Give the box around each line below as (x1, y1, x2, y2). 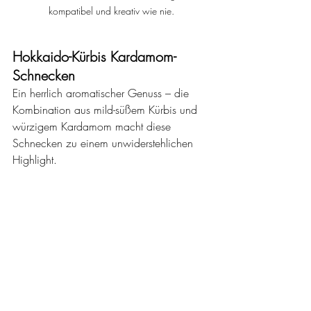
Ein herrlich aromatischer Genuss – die (12, 85, 192, 101)
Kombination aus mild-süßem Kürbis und (12, 101, 201, 117)
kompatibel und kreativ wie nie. (48, 3, 174, 17)
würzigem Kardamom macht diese (12, 118, 174, 134)
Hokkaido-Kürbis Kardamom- (12, 47, 176, 66)
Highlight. (12, 151, 57, 167)
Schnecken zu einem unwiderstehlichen (12, 135, 196, 151)
